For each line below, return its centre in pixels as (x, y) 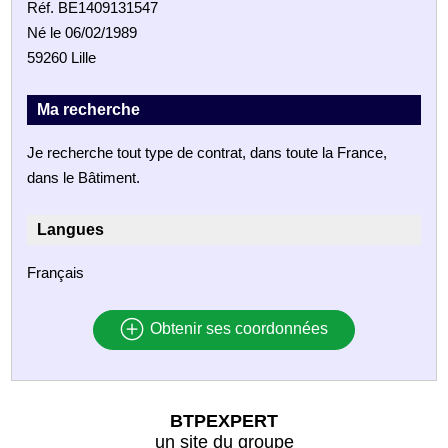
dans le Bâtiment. (84, 177)
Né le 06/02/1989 (82, 32)
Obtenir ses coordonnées (236, 329)
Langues (71, 229)
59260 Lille (62, 57)
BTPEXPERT (224, 420)
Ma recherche (89, 109)
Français (56, 272)
